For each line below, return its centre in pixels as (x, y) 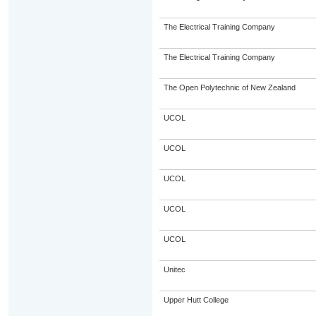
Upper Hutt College (196, 300)
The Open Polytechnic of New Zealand (229, 87)
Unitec (174, 269)
